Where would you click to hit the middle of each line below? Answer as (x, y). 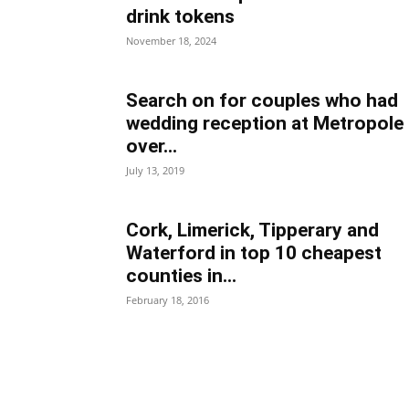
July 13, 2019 (155, 170)
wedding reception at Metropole (265, 123)
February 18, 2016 (168, 300)
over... (152, 146)
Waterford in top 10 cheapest (254, 253)
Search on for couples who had (262, 100)
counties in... (181, 276)
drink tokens (180, 16)
